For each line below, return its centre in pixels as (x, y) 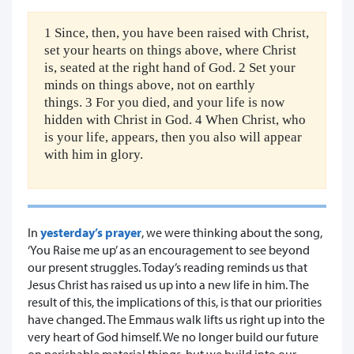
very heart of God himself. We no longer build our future (173, 336)
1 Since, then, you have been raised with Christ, (177, 32)
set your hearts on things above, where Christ (170, 50)
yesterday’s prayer (91, 232)
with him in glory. (94, 154)
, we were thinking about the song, (232, 232)
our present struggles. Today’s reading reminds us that (168, 267)
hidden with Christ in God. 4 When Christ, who (175, 119)
